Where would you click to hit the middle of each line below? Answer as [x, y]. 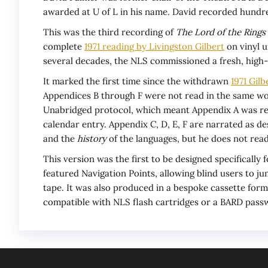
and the [60, 139]
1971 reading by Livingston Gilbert [154, 47]
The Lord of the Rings [221, 32]
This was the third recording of [109, 32]
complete [64, 47]
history [92, 139]
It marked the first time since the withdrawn [137, 81]
